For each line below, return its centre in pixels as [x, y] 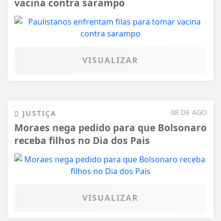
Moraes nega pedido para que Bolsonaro [110, 128]
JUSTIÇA [38, 113]
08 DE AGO [189, 112]
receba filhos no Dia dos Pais [82, 141]
